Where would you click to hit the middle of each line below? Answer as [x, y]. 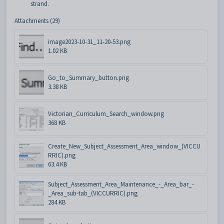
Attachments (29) [37, 20]
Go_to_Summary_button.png [88, 77]
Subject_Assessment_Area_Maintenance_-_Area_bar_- [121, 184]
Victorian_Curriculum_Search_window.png [106, 113]
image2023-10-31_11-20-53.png [89, 41]
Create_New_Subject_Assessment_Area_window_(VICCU [124, 146]
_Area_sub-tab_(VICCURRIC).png [93, 193]
